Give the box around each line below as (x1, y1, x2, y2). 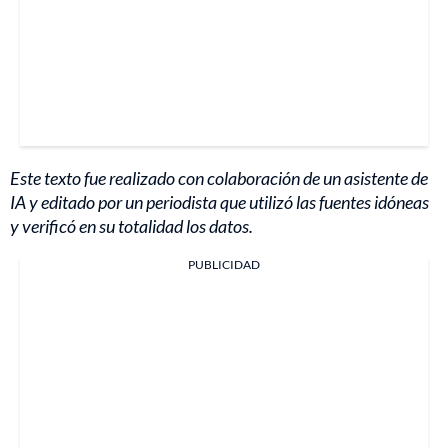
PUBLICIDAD (188, 257, 260, 273)
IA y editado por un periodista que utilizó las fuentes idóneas (10, 191, 429, 214)
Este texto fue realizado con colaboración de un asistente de (10, 167, 428, 190)
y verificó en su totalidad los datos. (10, 215, 253, 238)
